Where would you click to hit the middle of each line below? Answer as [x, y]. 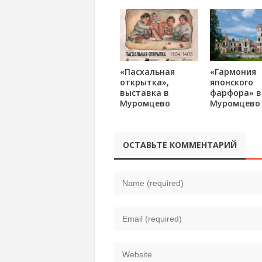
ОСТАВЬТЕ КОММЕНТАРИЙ [180, 145]
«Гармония [233, 72]
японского [231, 82]
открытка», [144, 82]
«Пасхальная [147, 72]
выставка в [144, 93]
